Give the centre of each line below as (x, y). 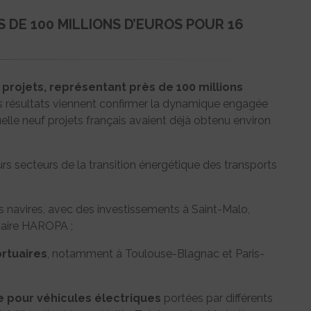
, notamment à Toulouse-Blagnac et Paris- (156, 254)
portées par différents (217, 299)
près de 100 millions (186, 87)
